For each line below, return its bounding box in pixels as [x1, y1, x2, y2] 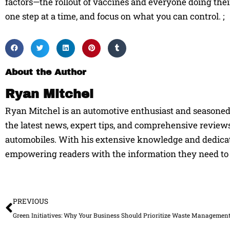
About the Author [5, 67, 86, 77]
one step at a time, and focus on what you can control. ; [5, 10, 225, 23]
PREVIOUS [13, 196, 48, 206]
